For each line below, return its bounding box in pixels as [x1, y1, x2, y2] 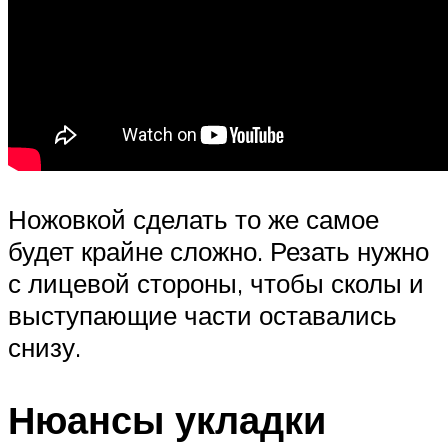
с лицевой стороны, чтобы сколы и [8, 266, 424, 299]
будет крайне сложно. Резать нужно [8, 234, 429, 267]
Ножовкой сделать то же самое [8, 202, 379, 235]
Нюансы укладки [8, 394, 326, 444]
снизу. [8, 330, 81, 363]
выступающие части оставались [8, 298, 397, 331]
